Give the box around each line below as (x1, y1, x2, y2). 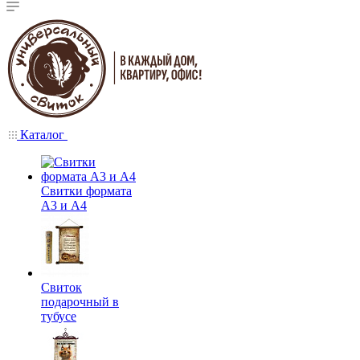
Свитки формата (41, 184, 132, 198)
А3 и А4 (41, 198, 87, 212)
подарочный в (41, 295, 119, 309)
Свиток (41, 280, 82, 294)
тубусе (41, 309, 76, 323)
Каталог (17, 128, 67, 141)
